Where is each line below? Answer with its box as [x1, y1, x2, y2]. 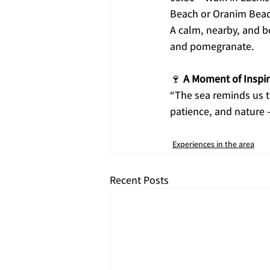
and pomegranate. [170, 39, 254, 54]
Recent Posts [110, 173, 169, 187]
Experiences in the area [172, 139, 254, 150]
